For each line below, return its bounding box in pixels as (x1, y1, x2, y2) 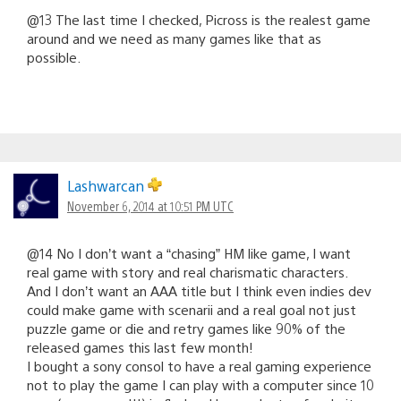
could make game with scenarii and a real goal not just (27, 300, 356, 318)
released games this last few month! (27, 337, 253, 355)
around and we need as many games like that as (27, 29, 321, 47)
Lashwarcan (67, 175, 148, 195)
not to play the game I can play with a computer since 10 (27, 375, 374, 393)
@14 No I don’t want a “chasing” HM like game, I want (27, 243, 351, 261)
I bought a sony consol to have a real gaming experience (27, 356, 371, 374)
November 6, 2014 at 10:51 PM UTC (67, 197, 234, 214)
